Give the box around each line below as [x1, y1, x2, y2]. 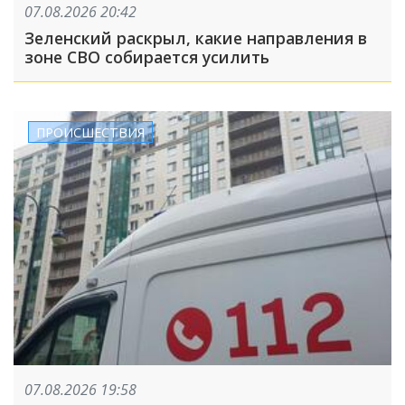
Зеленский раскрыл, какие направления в [24, 26, 367, 49]
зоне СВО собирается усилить [24, 45, 269, 68]
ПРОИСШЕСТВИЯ [36, 123, 145, 141]
